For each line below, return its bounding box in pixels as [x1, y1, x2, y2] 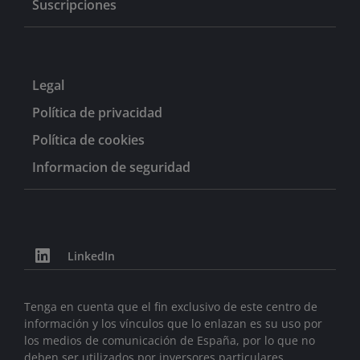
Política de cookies [32, 130, 145, 149]
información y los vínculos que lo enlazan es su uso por [24, 315, 322, 331]
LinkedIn [67, 248, 115, 264]
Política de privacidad [32, 103, 162, 121]
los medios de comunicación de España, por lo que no [24, 332, 315, 348]
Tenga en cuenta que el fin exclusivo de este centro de [24, 298, 317, 314]
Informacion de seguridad [32, 157, 190, 176]
